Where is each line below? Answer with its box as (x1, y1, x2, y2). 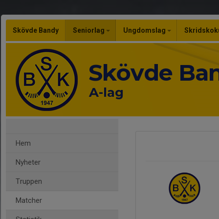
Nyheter (16, 158, 41, 167)
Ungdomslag (123, 26, 167, 34)
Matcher (16, 196, 42, 205)
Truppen (16, 177, 42, 186)
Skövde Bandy (13, 26, 59, 34)
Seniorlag (73, 26, 106, 34)
